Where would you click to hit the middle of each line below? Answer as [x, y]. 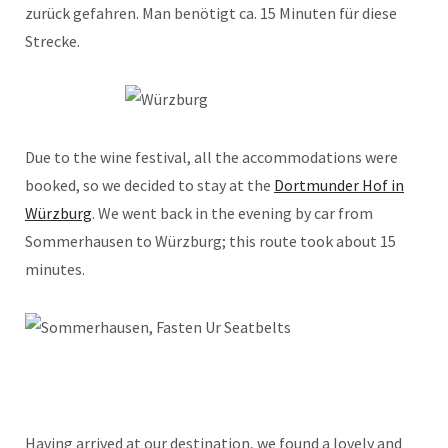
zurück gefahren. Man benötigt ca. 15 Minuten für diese [211, 12]
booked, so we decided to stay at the [149, 184]
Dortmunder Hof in [339, 184]
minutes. [55, 268]
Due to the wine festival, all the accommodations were [211, 156]
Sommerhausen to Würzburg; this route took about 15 [210, 240]
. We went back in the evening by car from [232, 212]
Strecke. [52, 40]
